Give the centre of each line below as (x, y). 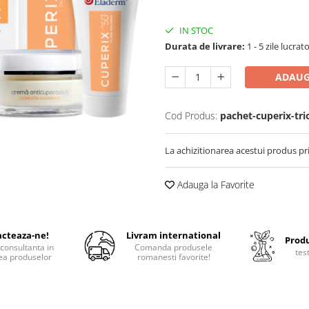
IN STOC (195, 30)
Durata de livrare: (205, 46)
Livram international (173, 235)
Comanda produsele (173, 247)
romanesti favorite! (173, 257)
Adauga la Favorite (215, 185)
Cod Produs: (191, 116)
